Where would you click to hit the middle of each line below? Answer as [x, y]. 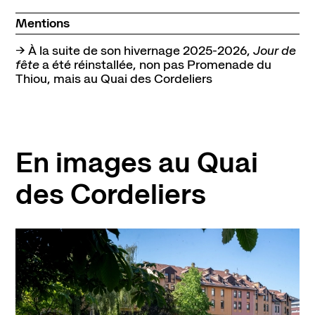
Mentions [42, 24]
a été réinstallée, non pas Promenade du [155, 64]
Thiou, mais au [56, 78]
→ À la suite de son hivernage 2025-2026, [134, 50]
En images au [103, 162]
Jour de [274, 50]
